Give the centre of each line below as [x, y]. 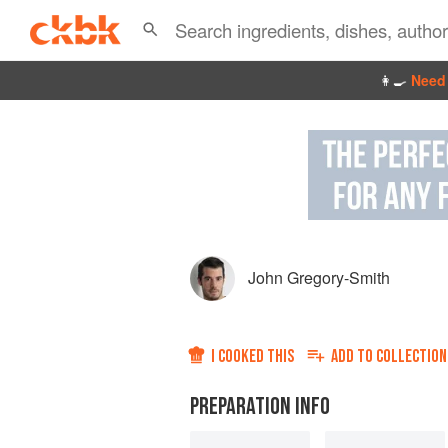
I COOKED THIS [252, 356]
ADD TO [353, 356]
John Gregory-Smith [319, 277]
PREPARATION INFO [260, 406]
